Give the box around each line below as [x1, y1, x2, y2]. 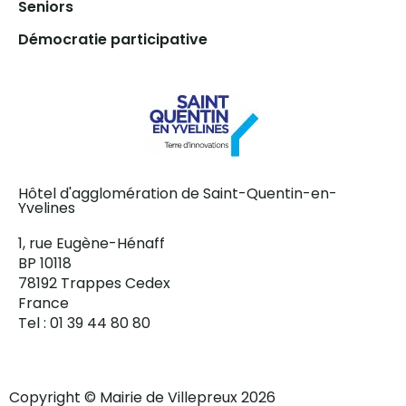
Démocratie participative [18, 29, 208, 51]
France [18, 293, 69, 314]
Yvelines [18, 198, 75, 219]
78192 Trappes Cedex [18, 273, 170, 295]
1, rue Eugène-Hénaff [18, 233, 165, 255]
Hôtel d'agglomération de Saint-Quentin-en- [18, 183, 337, 205]
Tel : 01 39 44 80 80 [18, 313, 150, 334]
